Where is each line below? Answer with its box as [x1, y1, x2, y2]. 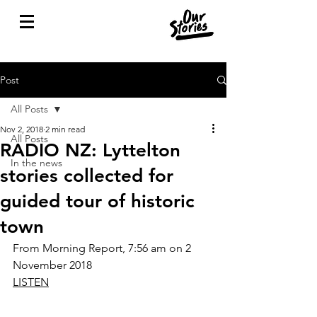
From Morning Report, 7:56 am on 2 [13, 241, 194, 255]
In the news [11, 156, 62, 169]
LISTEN [13, 275, 49, 289]
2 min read [45, 124, 85, 134]
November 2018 [13, 258, 95, 272]
